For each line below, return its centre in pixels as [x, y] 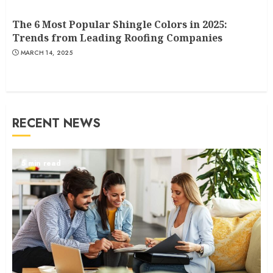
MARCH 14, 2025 [46, 53]
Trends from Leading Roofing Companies [117, 38]
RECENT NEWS [56, 124]
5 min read [41, 164]
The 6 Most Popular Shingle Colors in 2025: [120, 25]
